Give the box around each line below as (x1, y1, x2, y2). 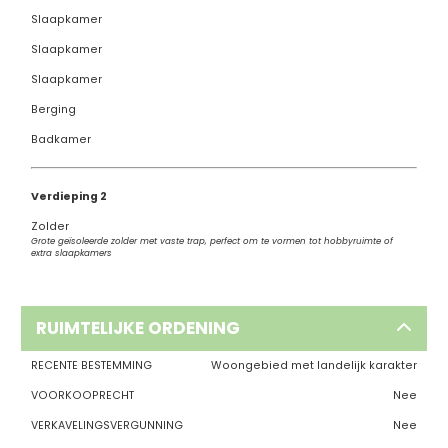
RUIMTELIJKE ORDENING (35, 315, 240, 340)
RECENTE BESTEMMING (30, 357, 152, 373)
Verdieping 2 (30, 188, 107, 204)
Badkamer (30, 131, 91, 147)
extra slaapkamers (30, 246, 112, 259)
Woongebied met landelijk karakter (210, 357, 417, 373)
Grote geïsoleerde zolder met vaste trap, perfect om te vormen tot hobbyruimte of (30, 234, 393, 247)
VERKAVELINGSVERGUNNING (30, 417, 183, 433)
